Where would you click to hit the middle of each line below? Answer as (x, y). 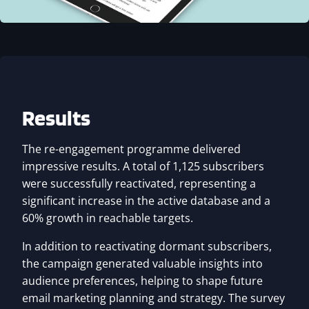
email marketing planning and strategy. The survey (153, 298)
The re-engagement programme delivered (131, 149)
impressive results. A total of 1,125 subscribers (143, 166)
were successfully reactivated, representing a (139, 183)
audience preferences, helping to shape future (142, 280)
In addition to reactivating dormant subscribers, (147, 246)
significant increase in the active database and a (146, 200)
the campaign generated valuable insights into (142, 263)
